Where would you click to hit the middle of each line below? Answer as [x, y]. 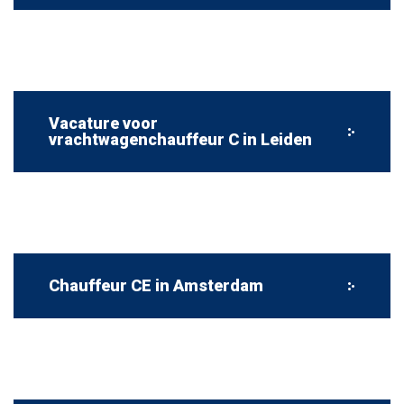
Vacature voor [103, 123]
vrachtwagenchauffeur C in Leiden [180, 139]
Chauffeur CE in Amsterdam [156, 285]
